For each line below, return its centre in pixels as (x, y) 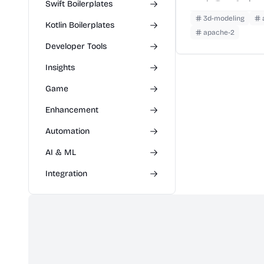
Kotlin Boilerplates (80, 25)
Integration (66, 174)
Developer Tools (76, 46)
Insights (60, 67)
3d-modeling (224, 18)
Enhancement (72, 110)
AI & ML (61, 152)
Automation (67, 131)
